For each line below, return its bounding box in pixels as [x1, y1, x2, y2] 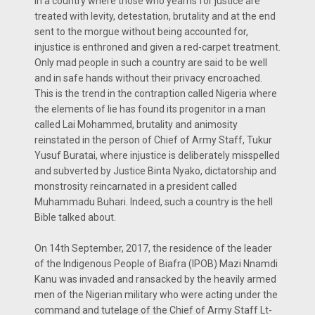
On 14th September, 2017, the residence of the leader [34, 243, 272, 254]
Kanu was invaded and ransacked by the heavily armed [34, 274, 276, 285]
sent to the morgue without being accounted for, [34, 26, 248, 37]
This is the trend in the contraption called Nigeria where [34, 88, 277, 99]
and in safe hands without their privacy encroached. [34, 72, 262, 84]
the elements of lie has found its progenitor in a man [34, 103, 266, 115]
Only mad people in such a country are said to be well [34, 57, 267, 68]
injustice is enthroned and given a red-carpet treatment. [34, 41, 281, 53]
